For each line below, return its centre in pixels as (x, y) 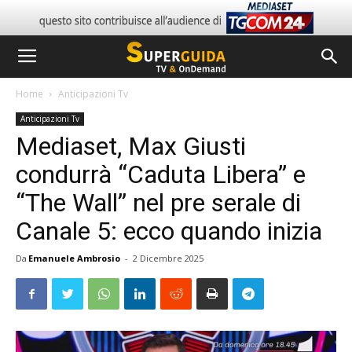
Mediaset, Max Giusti (131, 146)
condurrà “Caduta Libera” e (161, 174)
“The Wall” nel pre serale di (158, 203)
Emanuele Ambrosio (74, 258)
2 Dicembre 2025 (168, 258)
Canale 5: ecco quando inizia (169, 231)
